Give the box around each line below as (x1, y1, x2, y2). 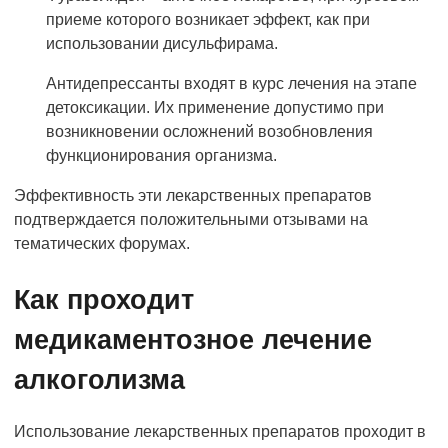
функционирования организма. (46, 146, 277, 164)
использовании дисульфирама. (46, 34, 278, 52)
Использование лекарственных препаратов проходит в (14, 422, 426, 440)
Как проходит (14, 284, 194, 315)
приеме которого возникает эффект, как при (46, 10, 370, 28)
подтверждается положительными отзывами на (14, 210, 368, 228)
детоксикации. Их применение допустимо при (46, 98, 384, 116)
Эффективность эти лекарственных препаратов (14, 186, 372, 204)
